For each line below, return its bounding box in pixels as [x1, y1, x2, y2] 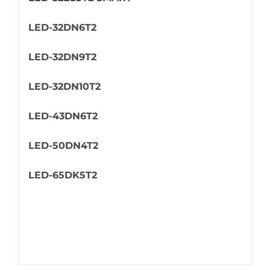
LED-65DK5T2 [28, 169, 97, 181]
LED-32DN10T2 [28, 81, 101, 93]
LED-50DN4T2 [28, 140, 98, 152]
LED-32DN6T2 [28, 22, 96, 34]
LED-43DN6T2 [28, 110, 98, 122]
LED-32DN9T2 [28, 51, 96, 63]
